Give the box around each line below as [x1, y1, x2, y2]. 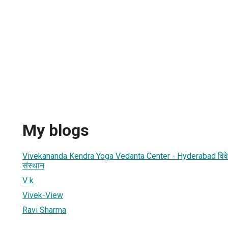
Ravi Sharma [22, 205, 66, 215]
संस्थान [22, 160, 44, 170]
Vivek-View [22, 190, 63, 200]
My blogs [22, 121, 89, 140]
